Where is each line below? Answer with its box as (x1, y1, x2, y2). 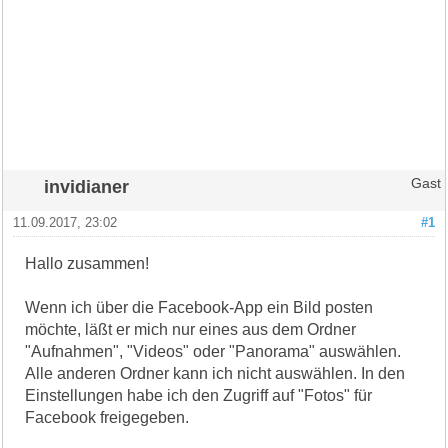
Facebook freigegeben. (25, 408, 190, 426)
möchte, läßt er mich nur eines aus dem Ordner (25, 320, 357, 338)
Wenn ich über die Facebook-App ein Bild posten (25, 298, 374, 316)
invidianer (44, 175, 130, 197)
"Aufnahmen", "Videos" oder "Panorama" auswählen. (25, 342, 402, 360)
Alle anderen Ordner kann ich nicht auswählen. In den (25, 364, 406, 382)
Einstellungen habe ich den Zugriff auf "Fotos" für (25, 386, 373, 404)
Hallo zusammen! (25, 254, 150, 272)
